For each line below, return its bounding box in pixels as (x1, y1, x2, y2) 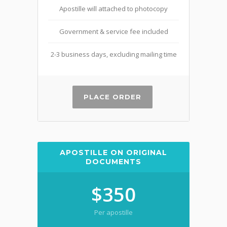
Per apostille (94, 208, 133, 217)
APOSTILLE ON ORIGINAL (60, 148, 167, 157)
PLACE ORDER (83, 93, 141, 101)
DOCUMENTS (86, 157, 141, 166)
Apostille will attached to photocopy (59, 4, 168, 13)
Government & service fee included (59, 27, 168, 36)
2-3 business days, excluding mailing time (50, 50, 177, 59)
